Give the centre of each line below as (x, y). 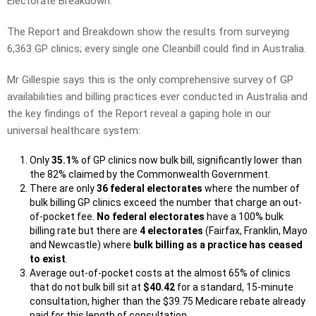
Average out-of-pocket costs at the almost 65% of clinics (160, 273)
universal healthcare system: (74, 131)
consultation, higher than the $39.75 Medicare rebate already (168, 302)
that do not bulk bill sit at (86, 287)
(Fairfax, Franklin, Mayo (255, 231)
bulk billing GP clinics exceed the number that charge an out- (166, 203)
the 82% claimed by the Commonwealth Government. (150, 175)
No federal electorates (151, 217)
